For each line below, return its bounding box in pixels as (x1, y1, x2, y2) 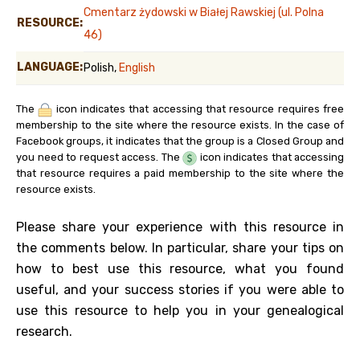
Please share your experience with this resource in (16, 219, 344, 235)
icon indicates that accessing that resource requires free (52, 103, 345, 115)
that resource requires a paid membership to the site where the (16, 167, 344, 179)
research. (16, 324, 72, 339)
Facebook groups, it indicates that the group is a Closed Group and (16, 135, 344, 147)
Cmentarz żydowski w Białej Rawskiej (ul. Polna (84, 6, 324, 19)
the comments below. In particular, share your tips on (16, 240, 344, 256)
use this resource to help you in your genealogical (16, 303, 344, 318)
